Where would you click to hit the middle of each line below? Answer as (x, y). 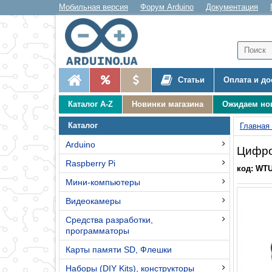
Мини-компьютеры (103, 182)
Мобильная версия (93, 7)
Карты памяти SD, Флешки (119, 249)
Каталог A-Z (90, 104)
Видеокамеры (93, 201)
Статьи (190, 80)
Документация (232, 7)
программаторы (97, 230)
